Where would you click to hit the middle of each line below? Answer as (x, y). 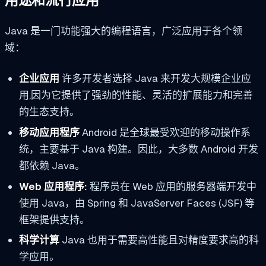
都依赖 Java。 (52, 165)
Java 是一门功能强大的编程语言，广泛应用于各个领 (123, 31)
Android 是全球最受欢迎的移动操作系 (165, 132)
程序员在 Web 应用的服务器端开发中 (172, 186)
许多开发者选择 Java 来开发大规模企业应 (155, 78)
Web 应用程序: (53, 186)
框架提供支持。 (54, 219)
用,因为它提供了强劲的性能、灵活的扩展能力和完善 (136, 95)
